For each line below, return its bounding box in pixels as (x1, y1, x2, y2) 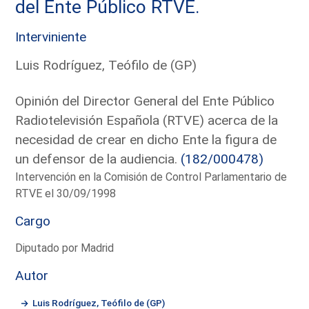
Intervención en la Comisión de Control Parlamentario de (15, 170, 288, 183)
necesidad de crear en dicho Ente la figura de (15, 131, 277, 148)
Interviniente (15, 28, 87, 45)
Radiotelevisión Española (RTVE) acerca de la (15, 112, 279, 128)
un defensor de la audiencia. (15, 150, 181, 167)
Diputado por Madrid (15, 241, 114, 255)
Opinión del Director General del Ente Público (15, 92, 275, 109)
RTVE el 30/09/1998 (15, 186, 117, 200)
